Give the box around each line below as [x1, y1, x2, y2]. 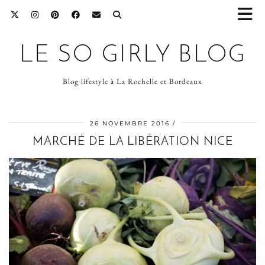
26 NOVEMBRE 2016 [89, 119, 170, 127]
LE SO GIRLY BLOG [19, 44, 246, 67]
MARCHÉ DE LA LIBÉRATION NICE [32, 136, 233, 148]
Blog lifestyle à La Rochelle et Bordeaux [63, 76, 202, 86]
